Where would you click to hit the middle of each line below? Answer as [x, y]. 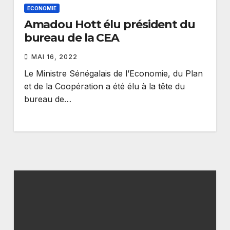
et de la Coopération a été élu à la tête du [104, 86]
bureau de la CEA [72, 38]
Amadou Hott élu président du [109, 24]
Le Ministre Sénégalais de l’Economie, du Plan [113, 73]
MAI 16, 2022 [54, 57]
